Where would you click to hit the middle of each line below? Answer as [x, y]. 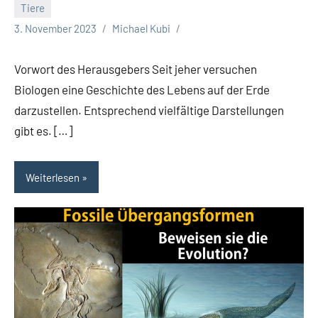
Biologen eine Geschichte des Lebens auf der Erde [142, 90]
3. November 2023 [55, 29]
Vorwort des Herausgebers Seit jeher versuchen [136, 69]
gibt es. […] [43, 131]
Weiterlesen [53, 177]
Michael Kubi [141, 29]
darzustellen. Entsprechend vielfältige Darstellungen [149, 110]
